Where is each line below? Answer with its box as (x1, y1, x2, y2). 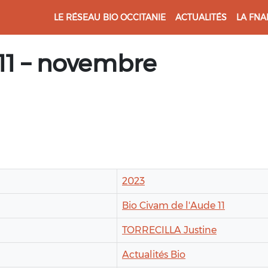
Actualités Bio (122, 249, 185, 261)
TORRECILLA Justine (122, 224, 217, 236)
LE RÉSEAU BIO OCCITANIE (54, 11, 166, 23)
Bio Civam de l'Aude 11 (122, 200, 225, 212)
